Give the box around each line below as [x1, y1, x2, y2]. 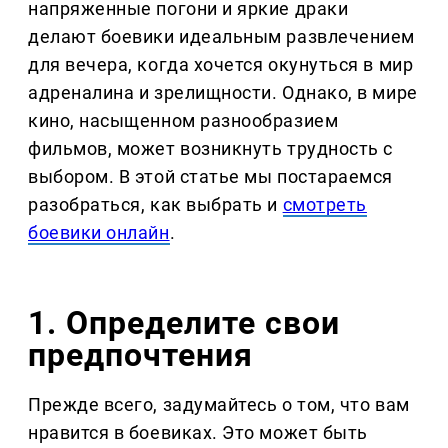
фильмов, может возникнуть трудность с [28, 138, 393, 160]
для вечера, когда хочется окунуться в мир [28, 54, 414, 76]
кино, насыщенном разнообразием [28, 110, 339, 132]
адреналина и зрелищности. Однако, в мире [28, 82, 418, 104]
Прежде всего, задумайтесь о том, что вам [28, 394, 410, 416]
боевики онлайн [28, 222, 170, 244]
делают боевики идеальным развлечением [28, 26, 415, 48]
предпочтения [28, 336, 253, 375]
